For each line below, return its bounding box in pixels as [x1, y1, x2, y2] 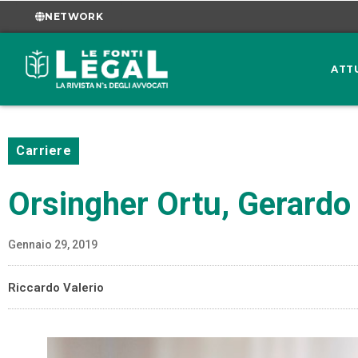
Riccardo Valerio [8, 280, 104, 296]
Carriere [16, 143, 71, 159]
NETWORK [45, 10, 104, 22]
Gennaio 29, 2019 [8, 238, 97, 252]
